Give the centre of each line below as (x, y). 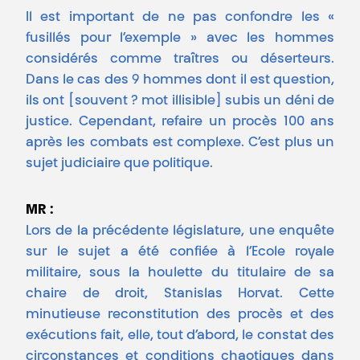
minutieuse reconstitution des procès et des (180, 315)
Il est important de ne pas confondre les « (180, 18)
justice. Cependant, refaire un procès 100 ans (180, 123)
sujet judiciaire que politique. (119, 164)
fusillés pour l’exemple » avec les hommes (180, 39)
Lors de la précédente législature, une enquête (180, 232)
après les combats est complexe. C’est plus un (180, 143)
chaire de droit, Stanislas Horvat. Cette (180, 295)
